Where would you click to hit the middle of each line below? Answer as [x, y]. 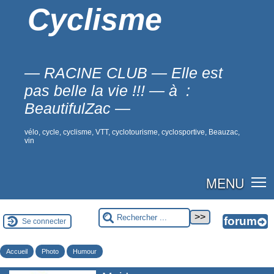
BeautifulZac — [77, 108]
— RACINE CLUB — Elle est [124, 73]
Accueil [17, 251]
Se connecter [44, 221]
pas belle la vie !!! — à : [107, 91]
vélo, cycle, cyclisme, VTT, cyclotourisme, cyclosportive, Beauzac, [132, 132]
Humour [85, 251]
